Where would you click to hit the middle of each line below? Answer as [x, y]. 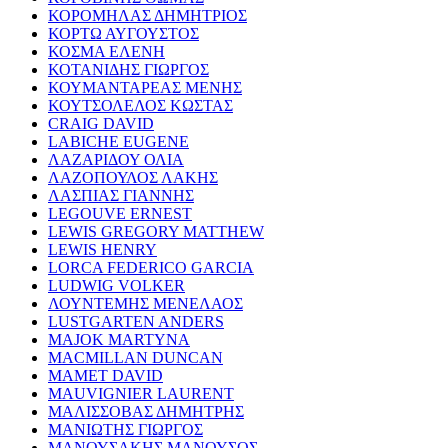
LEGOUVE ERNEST [120, 213]
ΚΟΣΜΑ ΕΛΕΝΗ [106, 51]
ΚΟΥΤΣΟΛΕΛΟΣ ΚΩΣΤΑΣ [140, 105]
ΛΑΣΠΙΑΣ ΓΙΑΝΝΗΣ [121, 195]
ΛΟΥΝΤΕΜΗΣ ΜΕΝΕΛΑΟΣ [145, 303]
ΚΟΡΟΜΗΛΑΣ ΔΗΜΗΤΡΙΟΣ [147, 15]
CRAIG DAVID [101, 123]
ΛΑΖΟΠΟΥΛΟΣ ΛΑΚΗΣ [133, 177]
